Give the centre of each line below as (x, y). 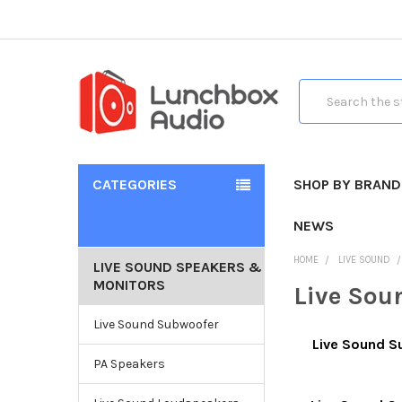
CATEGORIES (134, 184)
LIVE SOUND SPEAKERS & (177, 267)
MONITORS (129, 284)
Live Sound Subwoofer (156, 324)
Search (319, 89)
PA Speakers (129, 363)
